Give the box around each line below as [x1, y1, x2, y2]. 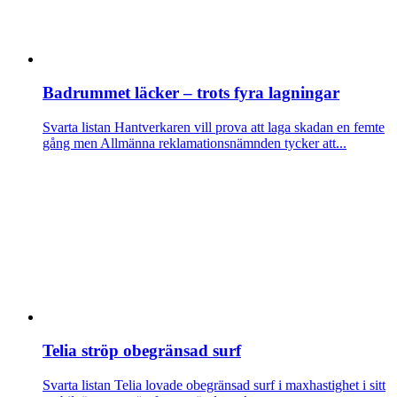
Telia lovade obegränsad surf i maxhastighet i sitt [111, 378, 385, 393]
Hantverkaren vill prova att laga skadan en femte [111, 120, 385, 136]
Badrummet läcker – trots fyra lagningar [43, 83, 339, 103]
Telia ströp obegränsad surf [43, 341, 241, 361]
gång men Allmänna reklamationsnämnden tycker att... [43, 136, 346, 152]
